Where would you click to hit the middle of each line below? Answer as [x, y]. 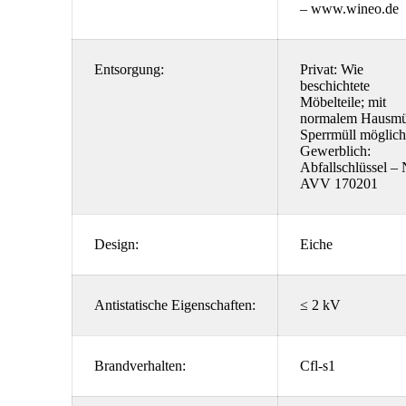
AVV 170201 [339, 184]
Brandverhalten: [140, 366]
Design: [116, 244]
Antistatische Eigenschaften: [175, 305]
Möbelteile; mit [343, 102]
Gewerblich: [335, 151]
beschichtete [335, 86]
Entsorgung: [129, 69]
